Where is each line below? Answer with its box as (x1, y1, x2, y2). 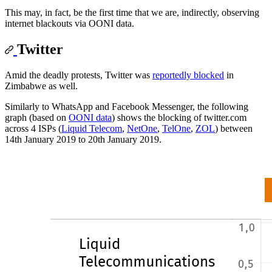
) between (215, 123, 253, 134)
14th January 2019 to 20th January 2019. (5, 134, 161, 145)
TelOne (162, 123, 191, 134)
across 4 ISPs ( (5, 123, 61, 134)
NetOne (127, 123, 157, 134)
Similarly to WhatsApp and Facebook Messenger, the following (5, 101, 248, 112)
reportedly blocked (152, 70, 224, 81)
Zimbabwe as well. (5, 81, 78, 92)
